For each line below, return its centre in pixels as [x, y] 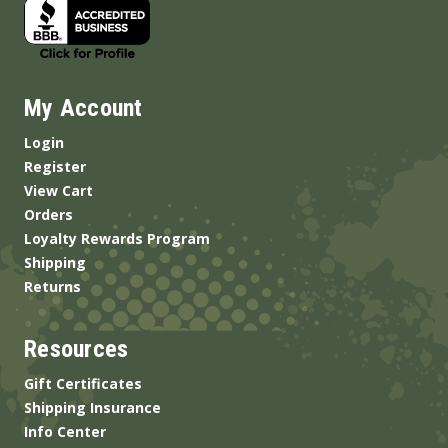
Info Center [65, 432]
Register [55, 167]
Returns [52, 287]
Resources [76, 349]
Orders [48, 215]
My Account [83, 108]
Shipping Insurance [92, 408]
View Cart [58, 191]
